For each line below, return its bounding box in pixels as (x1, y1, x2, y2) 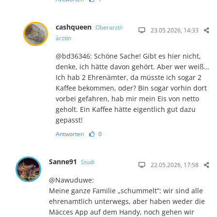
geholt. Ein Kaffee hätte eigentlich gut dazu (55, 104, 196, 114)
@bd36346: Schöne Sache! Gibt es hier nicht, (55, 51, 201, 61)
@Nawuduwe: (49, 175, 94, 185)
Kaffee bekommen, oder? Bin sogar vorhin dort (55, 83, 207, 93)
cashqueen (55, 22, 93, 31)
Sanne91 (49, 156, 79, 166)
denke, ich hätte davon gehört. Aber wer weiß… (55, 62, 209, 71)
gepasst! (55, 115, 83, 124)
